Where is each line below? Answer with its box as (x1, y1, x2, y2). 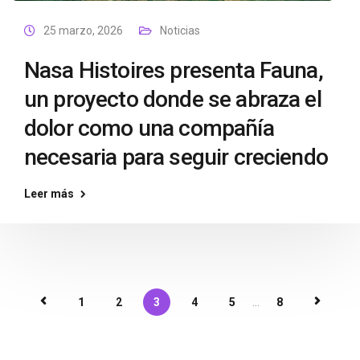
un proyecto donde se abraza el (24, 86, 321, 112)
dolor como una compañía (24, 115, 274, 141)
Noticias (160, 24, 200, 37)
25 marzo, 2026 (43, 24, 123, 37)
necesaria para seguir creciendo (24, 144, 328, 170)
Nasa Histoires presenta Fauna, (24, 57, 323, 84)
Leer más (24, 187, 74, 200)
